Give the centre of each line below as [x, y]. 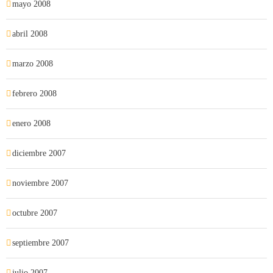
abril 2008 [30, 34]
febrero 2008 [34, 94]
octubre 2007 [35, 213]
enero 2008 [31, 123]
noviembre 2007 [40, 183]
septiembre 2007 [41, 243]
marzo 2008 [33, 64]
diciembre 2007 [39, 153]
